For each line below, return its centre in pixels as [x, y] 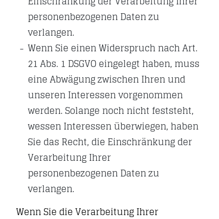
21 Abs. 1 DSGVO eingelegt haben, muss [114, 64]
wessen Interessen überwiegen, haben [113, 126]
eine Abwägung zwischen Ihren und [107, 79]
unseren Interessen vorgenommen [105, 95]
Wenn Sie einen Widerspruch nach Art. [113, 48]
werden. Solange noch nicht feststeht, [111, 110]
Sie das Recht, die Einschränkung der [110, 142]
